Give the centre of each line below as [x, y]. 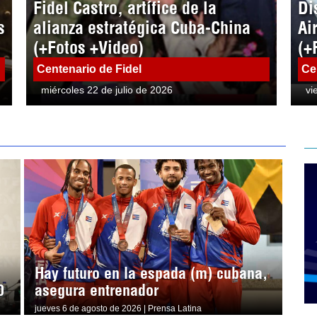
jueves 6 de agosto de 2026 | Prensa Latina [118, 308]
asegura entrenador [96, 290]
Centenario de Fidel [90, 69]
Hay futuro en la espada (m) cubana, [151, 273]
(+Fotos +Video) [89, 47]
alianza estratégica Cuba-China [142, 27]
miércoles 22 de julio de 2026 [107, 90]
